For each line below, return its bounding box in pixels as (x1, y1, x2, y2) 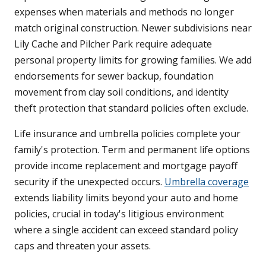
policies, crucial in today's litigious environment (14, 207, 224, 221)
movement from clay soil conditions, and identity (14, 85, 229, 99)
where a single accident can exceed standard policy (14, 223, 238, 237)
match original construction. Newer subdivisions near (14, 21, 252, 35)
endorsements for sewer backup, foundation (14, 69, 214, 83)
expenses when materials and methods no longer (14, 5, 234, 19)
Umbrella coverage (164, 175, 249, 189)
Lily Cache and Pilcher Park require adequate (14, 37, 212, 51)
